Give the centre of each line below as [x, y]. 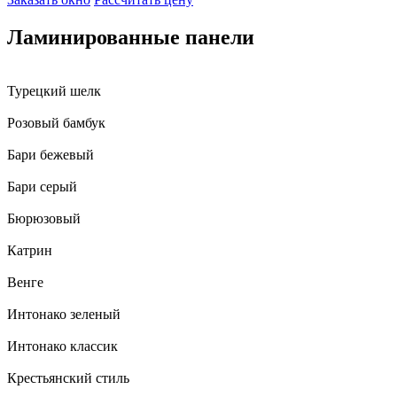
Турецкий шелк [54, 90]
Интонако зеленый [64, 314]
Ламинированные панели [131, 37]
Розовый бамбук [56, 122]
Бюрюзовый [44, 218]
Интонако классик [62, 346]
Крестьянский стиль [68, 378]
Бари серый [42, 186]
